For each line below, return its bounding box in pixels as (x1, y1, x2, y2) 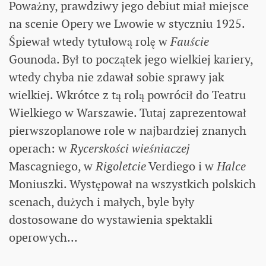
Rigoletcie (96, 158, 146, 174)
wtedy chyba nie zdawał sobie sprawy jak (9, 69, 224, 85)
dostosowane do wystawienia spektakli (9, 211, 213, 227)
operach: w (9, 140, 70, 156)
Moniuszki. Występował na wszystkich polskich (9, 176, 256, 192)
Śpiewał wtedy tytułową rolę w (9, 33, 170, 49)
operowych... (9, 229, 78, 245)
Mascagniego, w (9, 158, 96, 174)
